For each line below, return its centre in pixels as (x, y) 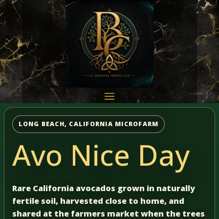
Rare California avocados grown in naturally (104, 188)
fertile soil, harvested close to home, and (98, 201)
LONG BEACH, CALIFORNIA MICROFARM (88, 124)
